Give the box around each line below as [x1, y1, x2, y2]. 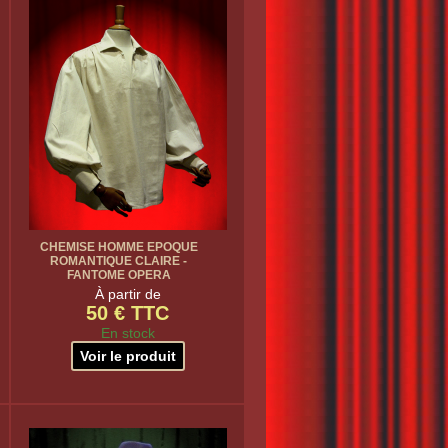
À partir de [94, 286, 161, 302]
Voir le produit [79, 348, 176, 364]
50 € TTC [86, 302, 169, 324]
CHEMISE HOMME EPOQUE [39, 240, 198, 254]
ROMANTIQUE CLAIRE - [50, 254, 187, 268]
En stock [100, 325, 155, 341]
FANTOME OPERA [66, 268, 171, 282]
